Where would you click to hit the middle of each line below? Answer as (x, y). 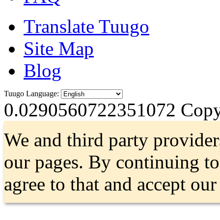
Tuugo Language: (31, 93)
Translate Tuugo (86, 26)
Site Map (59, 48)
